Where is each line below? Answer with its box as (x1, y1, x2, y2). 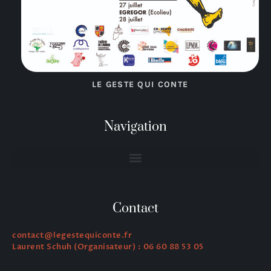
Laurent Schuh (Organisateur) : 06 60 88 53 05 (12, 241, 204, 252)
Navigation (104, 118, 167, 135)
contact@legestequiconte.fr (12, 229, 132, 241)
